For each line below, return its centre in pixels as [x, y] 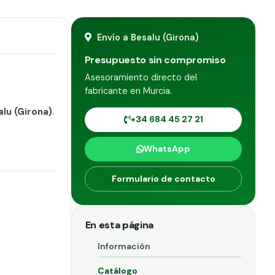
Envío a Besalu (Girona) [147, 37]
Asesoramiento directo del [141, 77]
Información [124, 246]
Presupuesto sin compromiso [155, 60]
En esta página [119, 225]
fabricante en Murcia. [128, 91]
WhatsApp [167, 149]
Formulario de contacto [163, 178]
